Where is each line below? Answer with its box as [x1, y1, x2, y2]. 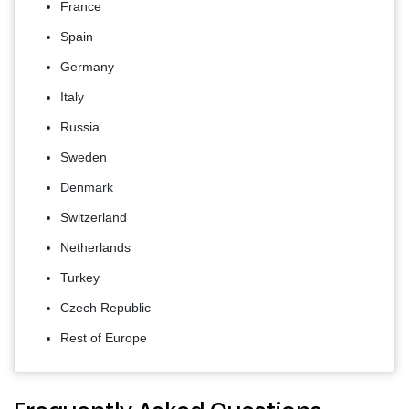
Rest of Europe [60, 330, 147, 346]
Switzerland [60, 210, 127, 225]
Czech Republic [60, 300, 151, 316]
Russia [60, 120, 100, 135]
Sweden [60, 150, 107, 165]
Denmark [60, 180, 113, 195]
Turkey [60, 270, 100, 286]
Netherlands [60, 240, 131, 256]
